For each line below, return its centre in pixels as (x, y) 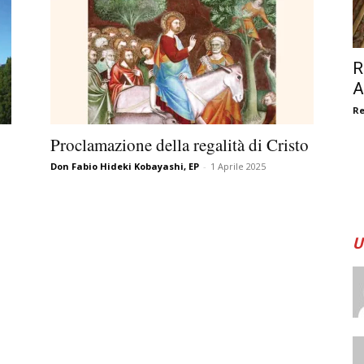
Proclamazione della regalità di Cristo (180, 145)
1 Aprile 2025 (238, 167)
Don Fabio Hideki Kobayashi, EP (125, 167)
